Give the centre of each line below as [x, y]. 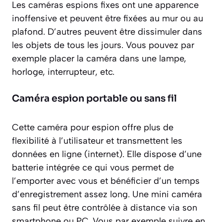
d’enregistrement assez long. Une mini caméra [107, 194]
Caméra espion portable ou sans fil [94, 98]
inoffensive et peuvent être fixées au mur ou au [108, 18]
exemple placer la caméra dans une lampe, [99, 58]
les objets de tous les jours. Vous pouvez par [103, 45]
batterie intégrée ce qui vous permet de [93, 167]
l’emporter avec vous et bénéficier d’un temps [106, 181]
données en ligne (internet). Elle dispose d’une [107, 154]
